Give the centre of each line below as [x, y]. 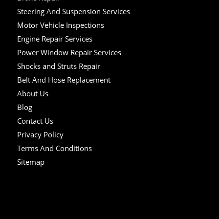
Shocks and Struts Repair [59, 66]
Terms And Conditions [55, 148]
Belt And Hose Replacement [64, 79]
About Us [33, 93]
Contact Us [35, 120]
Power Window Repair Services [69, 52]
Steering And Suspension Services [74, 11]
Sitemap [31, 162]
